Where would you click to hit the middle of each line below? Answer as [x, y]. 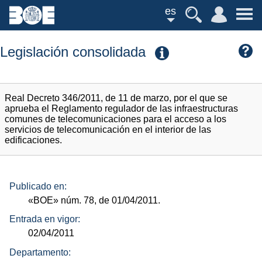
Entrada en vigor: [45, 219]
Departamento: [40, 252]
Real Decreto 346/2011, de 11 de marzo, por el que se [116, 98]
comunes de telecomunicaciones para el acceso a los [116, 119]
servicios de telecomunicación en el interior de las [108, 130]
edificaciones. [33, 140]
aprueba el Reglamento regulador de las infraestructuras [121, 109]
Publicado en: [38, 186]
